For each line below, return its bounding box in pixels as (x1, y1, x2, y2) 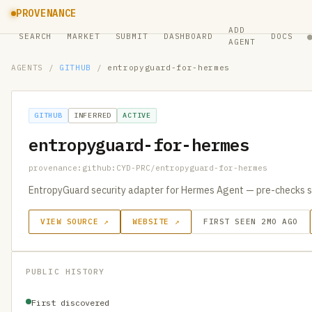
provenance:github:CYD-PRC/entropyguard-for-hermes (29, 163, 267, 173)
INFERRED (73, 111, 112, 120)
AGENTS (11, 63, 43, 72)
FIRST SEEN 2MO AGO (203, 217, 299, 226)
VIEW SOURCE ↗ (40, 217, 109, 226)
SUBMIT (115, 31, 148, 41)
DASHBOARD (163, 31, 213, 41)
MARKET (67, 31, 100, 41)
